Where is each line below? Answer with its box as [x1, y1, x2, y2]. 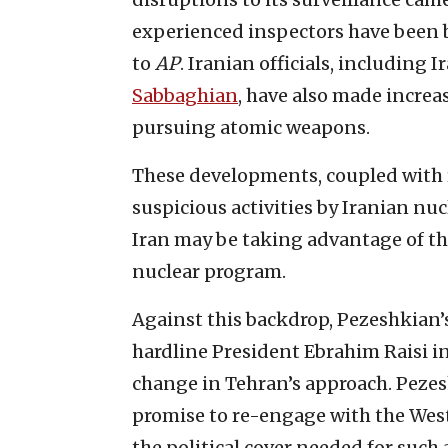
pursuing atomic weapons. [132, 115, 370, 139]
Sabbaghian [132, 83, 238, 107]
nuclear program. [132, 259, 286, 283]
